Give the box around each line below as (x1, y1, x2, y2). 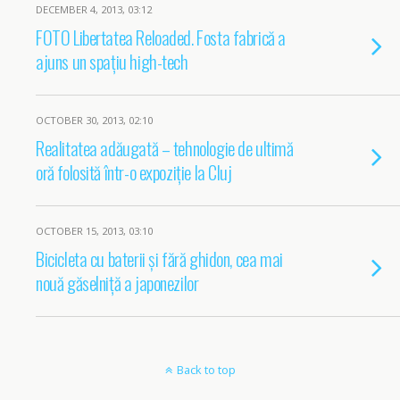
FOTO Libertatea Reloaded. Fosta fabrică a (36, 23, 286, 51)
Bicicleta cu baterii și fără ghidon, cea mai (36, 245, 283, 272)
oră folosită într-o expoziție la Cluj (36, 158, 232, 186)
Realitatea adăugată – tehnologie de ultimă (36, 134, 294, 162)
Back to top (176, 362, 236, 378)
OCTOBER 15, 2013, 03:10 (36, 224, 153, 237)
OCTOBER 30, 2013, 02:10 (36, 113, 153, 127)
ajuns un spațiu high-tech (36, 47, 188, 75)
